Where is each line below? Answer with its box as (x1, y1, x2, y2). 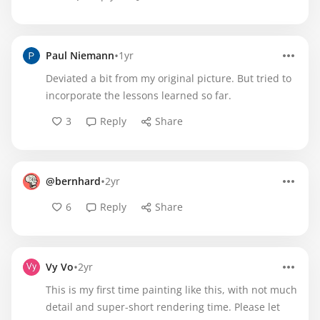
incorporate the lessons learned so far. (46, 89, 231, 102)
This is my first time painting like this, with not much (46, 283, 297, 296)
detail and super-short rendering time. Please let (46, 300, 280, 314)
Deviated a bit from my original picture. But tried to (46, 71, 291, 85)
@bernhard (46, 174, 101, 188)
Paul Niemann (46, 49, 114, 62)
